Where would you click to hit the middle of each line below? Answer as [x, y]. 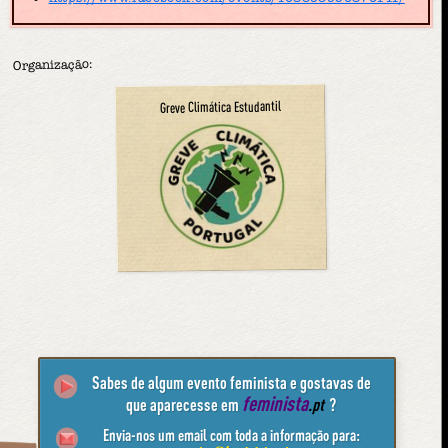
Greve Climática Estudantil [220, 106]
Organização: [53, 64]
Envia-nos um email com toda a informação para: [231, 435]
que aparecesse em [184, 404]
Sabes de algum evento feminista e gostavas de [231, 382]
